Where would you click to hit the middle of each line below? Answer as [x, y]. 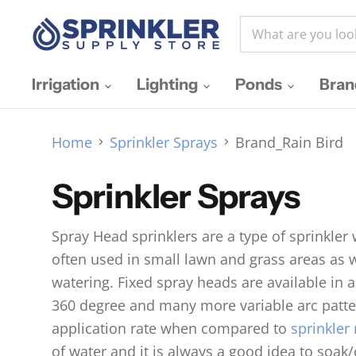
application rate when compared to [171, 328]
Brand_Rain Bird [289, 142]
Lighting [169, 84]
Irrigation [67, 84]
